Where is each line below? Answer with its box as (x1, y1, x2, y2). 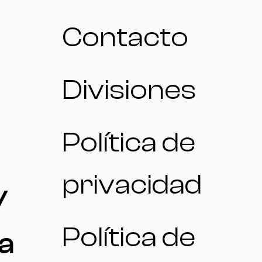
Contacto (61, 20, 188, 53)
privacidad (61, 168, 202, 201)
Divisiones (61, 73, 196, 106)
